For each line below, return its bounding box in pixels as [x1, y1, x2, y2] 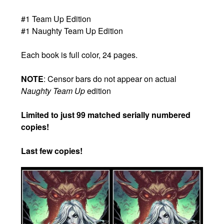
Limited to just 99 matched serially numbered [21, 109, 191, 121]
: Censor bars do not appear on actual [43, 73, 177, 85]
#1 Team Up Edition [21, 13, 91, 25]
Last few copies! [21, 145, 83, 157]
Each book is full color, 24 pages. [21, 49, 140, 61]
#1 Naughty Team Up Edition [21, 25, 123, 37]
